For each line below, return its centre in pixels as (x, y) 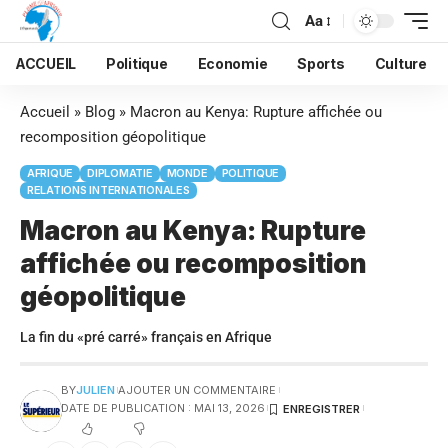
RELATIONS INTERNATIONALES (108, 190)
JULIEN (95, 390)
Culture (400, 63)
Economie (232, 63)
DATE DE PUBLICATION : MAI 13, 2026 (162, 408)
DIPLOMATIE (120, 173)
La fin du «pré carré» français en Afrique (146, 337)
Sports (321, 63)
